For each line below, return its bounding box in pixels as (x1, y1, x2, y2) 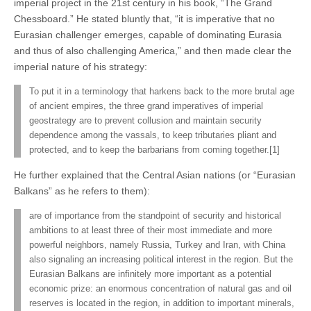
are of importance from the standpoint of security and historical (29, 210, 281, 221)
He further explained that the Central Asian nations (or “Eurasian (14, 169, 296, 180)
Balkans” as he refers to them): (14, 185, 150, 196)
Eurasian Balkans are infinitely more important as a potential (29, 269, 271, 279)
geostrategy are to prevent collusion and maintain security (29, 115, 262, 126)
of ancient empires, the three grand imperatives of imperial (29, 101, 263, 111)
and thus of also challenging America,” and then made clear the (14, 44, 292, 56)
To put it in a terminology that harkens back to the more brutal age (29, 86, 294, 96)
